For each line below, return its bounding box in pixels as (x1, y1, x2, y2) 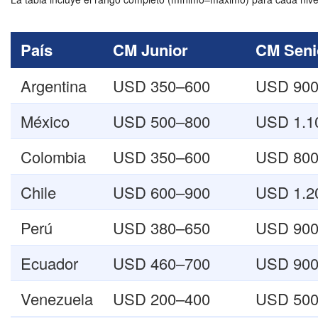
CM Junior (113, 38, 188, 61)
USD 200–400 (113, 287, 210, 309)
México (21, 110, 70, 132)
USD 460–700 (113, 252, 210, 274)
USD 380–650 (113, 216, 210, 238)
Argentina (21, 75, 87, 97)
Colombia (21, 146, 86, 168)
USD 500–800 (113, 110, 210, 132)
